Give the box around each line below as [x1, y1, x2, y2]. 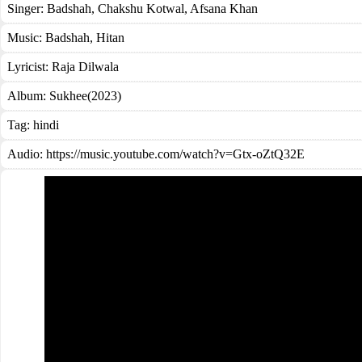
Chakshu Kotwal [95, 2, 184, 15]
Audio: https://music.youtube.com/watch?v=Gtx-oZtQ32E [7, 147, 305, 161]
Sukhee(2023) [49, 89, 121, 103]
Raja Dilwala [52, 60, 119, 74]
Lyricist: [7, 60, 52, 74]
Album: [7, 89, 49, 103]
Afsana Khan [187, 2, 258, 15]
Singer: [7, 2, 47, 15]
